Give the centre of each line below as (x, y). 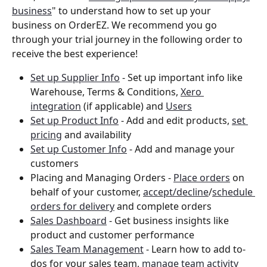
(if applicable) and (123, 106)
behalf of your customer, (87, 192)
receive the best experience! (76, 54)
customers (55, 164)
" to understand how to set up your (133, 11)
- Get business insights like (169, 221)
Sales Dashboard (69, 221)
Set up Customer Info (79, 149)
